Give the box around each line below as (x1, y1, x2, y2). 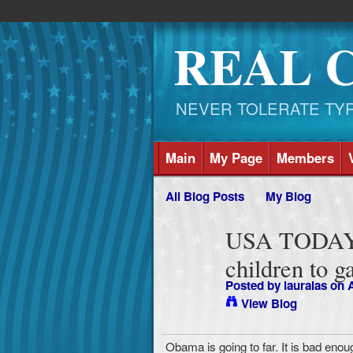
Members (276, 148, 334, 168)
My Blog (266, 188, 312, 206)
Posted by (225, 277, 284, 295)
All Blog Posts (165, 188, 244, 206)
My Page (209, 148, 262, 168)
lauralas (283, 277, 327, 295)
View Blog (240, 295, 297, 313)
